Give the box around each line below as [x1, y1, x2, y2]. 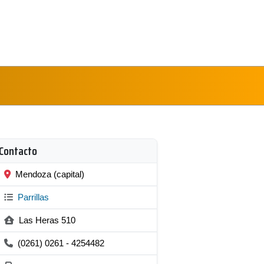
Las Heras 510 [16, 215, 75, 225]
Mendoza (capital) [13, 169, 84, 179]
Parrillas [15, 192, 49, 202]
